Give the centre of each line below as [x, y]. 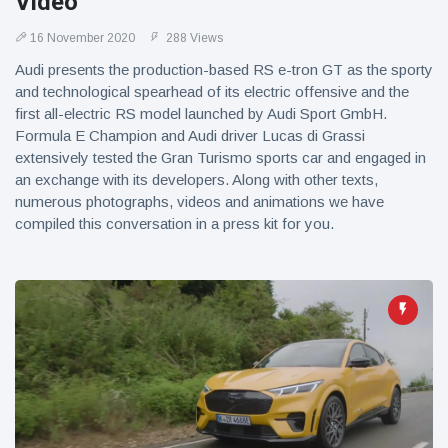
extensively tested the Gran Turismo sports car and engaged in [220, 157]
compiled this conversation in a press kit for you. [174, 223]
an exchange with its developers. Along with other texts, [196, 179]
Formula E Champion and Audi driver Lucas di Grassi [190, 135]
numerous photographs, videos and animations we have [199, 201]
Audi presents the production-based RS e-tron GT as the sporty [224, 69]
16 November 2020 [82, 38]
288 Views [193, 38]
